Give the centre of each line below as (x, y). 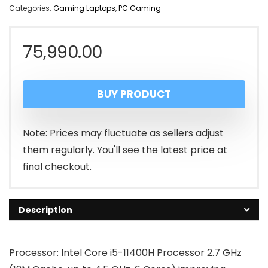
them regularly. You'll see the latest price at (125, 150)
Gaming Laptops (84, 8)
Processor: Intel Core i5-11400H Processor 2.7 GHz (125, 253)
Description (45, 210)
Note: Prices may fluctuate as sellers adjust (123, 133)
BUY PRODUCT (134, 94)
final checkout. (57, 167)
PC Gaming (140, 8)
